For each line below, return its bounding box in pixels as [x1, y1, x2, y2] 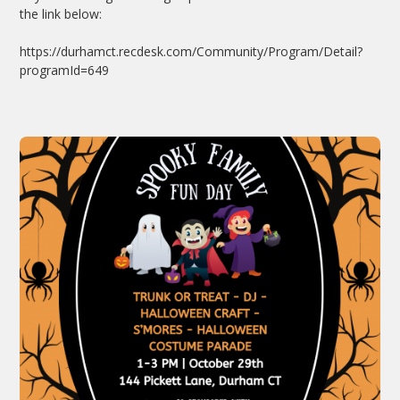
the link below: [20, 5, 106, 22]
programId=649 [20, 62, 110, 79]
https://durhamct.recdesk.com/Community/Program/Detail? [20, 43, 363, 60]
